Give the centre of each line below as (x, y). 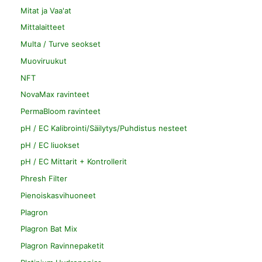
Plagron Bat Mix (49, 229)
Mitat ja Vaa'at (46, 10)
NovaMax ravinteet (55, 94)
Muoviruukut (44, 61)
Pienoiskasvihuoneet (58, 195)
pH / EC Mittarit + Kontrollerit (74, 162)
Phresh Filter (44, 179)
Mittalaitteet (43, 27)
